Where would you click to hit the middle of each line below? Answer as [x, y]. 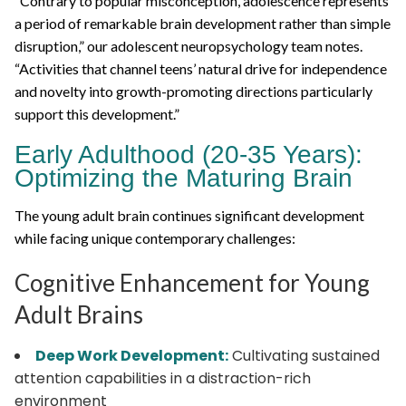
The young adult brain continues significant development [189, 215]
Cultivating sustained [304, 355]
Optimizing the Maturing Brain [184, 178]
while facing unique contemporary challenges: [155, 237]
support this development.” [97, 113]
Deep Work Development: [132, 355]
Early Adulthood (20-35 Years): [188, 154]
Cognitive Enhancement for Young [192, 282]
